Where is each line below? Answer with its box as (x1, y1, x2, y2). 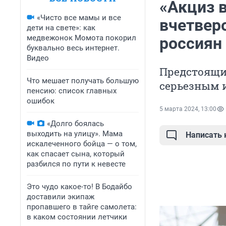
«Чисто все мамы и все (37, 13, 121, 22)
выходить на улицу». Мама (27, 129, 123, 138)
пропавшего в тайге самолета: (27, 202, 137, 211)
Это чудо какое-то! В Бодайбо (27, 182, 132, 191)
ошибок (27, 96, 54, 105)
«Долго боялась (47, 119, 104, 128)
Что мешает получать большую (27, 76, 139, 85)
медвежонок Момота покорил (27, 33, 136, 42)
